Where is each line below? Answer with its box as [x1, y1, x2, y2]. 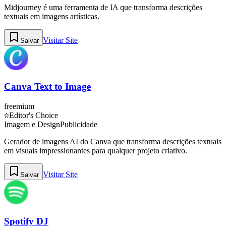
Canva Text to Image [4, 81, 91, 92]
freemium [4, 102, 34, 111]
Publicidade [60, 120, 97, 129]
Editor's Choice [9, 111, 58, 120]
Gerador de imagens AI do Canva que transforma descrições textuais [4, 137, 221, 146]
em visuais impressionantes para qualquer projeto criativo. [4, 146, 187, 155]
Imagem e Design [4, 120, 60, 129]
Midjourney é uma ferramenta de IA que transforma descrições [4, 3, 202, 12]
